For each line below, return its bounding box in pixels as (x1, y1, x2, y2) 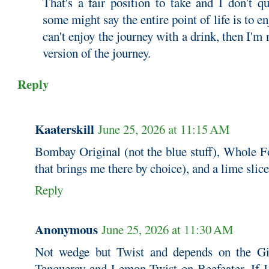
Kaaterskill (35, 119, 94, 138)
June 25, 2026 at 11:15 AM (98, 120, 230, 138)
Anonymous (35, 220, 98, 238)
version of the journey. (43, 44, 151, 62)
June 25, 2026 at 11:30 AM (101, 220, 234, 238)
